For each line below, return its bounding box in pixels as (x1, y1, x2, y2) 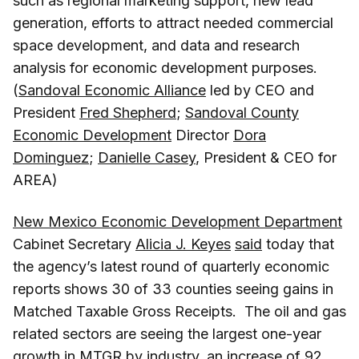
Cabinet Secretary (13, 235, 135, 252)
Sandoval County (185, 103, 299, 121)
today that (262, 235, 334, 252)
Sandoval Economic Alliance (18, 81, 206, 99)
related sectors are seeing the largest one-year (13, 325, 321, 342)
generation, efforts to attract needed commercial (13, 14, 333, 31)
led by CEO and (206, 81, 314, 99)
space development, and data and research (13, 36, 300, 54)
